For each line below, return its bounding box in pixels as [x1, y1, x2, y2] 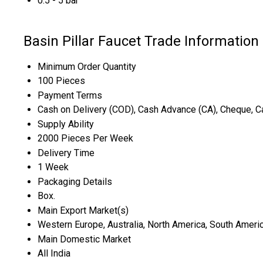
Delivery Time [38, 147, 95, 159]
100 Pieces [38, 75, 85, 86]
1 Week [38, 161, 69, 173]
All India [38, 247, 70, 259]
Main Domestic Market [38, 233, 131, 245]
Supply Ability [38, 118, 94, 130]
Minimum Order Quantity [38, 60, 136, 72]
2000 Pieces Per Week [38, 132, 133, 144]
